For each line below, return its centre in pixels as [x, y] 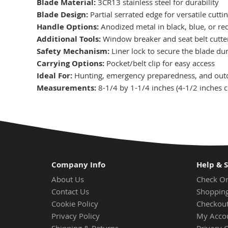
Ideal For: [54, 76]
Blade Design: [62, 15]
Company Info [78, 165]
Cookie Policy [75, 203]
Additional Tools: [69, 39]
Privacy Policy [75, 216]
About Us [67, 179]
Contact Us [70, 191]
